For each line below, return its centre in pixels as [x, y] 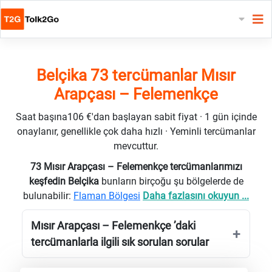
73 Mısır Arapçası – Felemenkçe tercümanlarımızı [136, 166]
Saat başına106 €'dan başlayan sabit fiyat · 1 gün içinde [136, 117]
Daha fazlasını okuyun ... [196, 195]
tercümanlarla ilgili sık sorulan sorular [120, 242]
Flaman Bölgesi [107, 195]
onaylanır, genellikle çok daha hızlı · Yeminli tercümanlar [136, 131]
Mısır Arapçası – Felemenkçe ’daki [113, 225]
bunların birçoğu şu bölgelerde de [172, 181]
